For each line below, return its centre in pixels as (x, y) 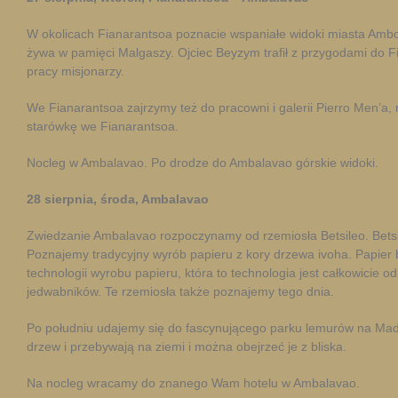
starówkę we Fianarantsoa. (103, 126)
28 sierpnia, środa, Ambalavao (118, 199)
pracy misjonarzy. (76, 71)
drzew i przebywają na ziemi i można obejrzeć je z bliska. (187, 346)
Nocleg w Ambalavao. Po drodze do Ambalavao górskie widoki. (203, 163)
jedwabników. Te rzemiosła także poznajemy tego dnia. (180, 291)
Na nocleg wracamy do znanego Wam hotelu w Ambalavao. (193, 383)
